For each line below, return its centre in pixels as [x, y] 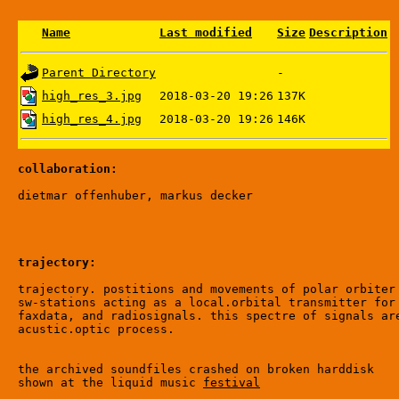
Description [348, 33]
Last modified [206, 33]
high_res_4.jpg [92, 119]
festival [232, 383]
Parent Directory [99, 73]
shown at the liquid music [110, 383]
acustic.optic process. [96, 329]
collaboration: [68, 169]
